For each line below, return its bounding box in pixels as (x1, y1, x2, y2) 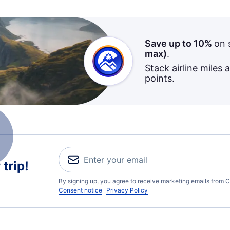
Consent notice (59, 186, 102, 194)
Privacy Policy (106, 186, 148, 194)
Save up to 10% (144, 38, 214, 49)
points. (144, 73, 175, 84)
